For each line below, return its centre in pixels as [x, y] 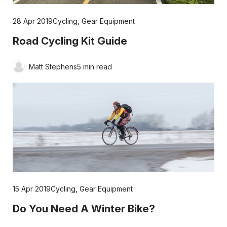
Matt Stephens [53, 66]
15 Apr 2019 [31, 188]
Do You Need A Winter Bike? [84, 208]
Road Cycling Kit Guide [70, 41]
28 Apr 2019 [32, 21]
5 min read [94, 66]
